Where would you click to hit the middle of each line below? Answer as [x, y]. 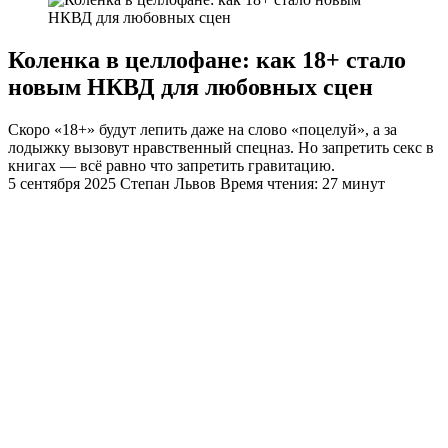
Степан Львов [168, 183]
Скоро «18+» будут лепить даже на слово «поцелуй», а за [202, 129]
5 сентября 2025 [64, 183]
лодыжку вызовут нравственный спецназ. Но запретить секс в [221, 147]
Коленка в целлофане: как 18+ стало [207, 59]
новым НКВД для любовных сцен [190, 86]
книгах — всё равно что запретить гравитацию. [171, 165]
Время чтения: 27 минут [302, 183]
